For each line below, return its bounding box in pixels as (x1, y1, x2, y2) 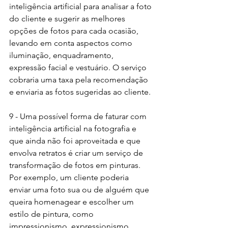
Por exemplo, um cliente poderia (9, 173, 131, 183)
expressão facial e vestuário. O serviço (9, 63, 149, 73)
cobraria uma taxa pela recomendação (9, 75, 150, 85)
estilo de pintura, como (9, 209, 96, 219)
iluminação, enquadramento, (9, 50, 116, 61)
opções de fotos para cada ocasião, (9, 26, 140, 36)
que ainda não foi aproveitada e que (9, 136, 142, 146)
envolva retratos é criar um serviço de (9, 148, 145, 158)
